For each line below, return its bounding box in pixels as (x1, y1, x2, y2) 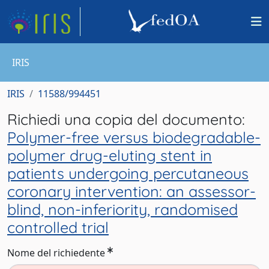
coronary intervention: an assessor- (7, 182, 256, 201)
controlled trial (7, 218, 109, 237)
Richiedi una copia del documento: (7, 110, 245, 128)
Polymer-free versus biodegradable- (7, 128, 261, 147)
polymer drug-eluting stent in (7, 146, 212, 165)
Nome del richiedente (7, 246, 105, 259)
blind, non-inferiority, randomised (7, 200, 238, 219)
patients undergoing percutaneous (7, 164, 249, 183)
